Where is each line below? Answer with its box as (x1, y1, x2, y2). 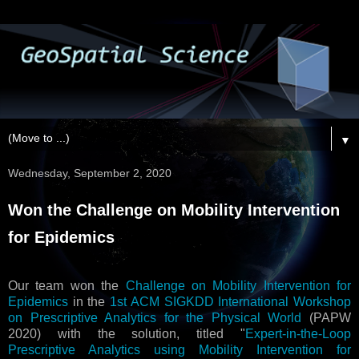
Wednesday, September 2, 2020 (8, 166, 171, 179)
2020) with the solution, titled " (8, 327, 245, 341)
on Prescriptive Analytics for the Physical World (8, 311, 302, 325)
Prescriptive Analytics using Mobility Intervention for (8, 343, 351, 357)
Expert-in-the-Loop (245, 327, 351, 341)
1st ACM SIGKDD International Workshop (110, 295, 352, 309)
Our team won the (8, 279, 126, 293)
